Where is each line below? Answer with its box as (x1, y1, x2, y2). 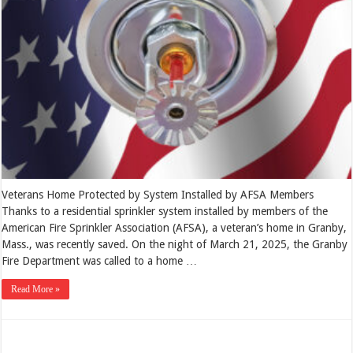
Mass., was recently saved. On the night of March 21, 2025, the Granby (2, 237, 348, 251)
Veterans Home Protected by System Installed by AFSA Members (2, 188, 314, 201)
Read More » (11, 283, 61, 295)
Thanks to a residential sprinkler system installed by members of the (2, 204, 329, 217)
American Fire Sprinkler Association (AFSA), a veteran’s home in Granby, (2, 221, 347, 234)
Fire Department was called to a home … (2, 254, 198, 267)
